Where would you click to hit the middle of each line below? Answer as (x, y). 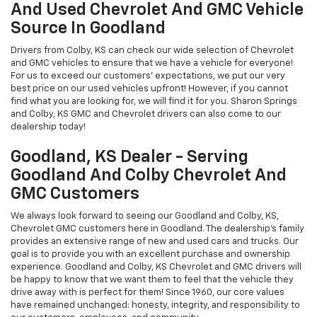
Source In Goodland (88, 28)
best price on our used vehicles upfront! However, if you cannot (149, 88)
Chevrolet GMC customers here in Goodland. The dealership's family (157, 229)
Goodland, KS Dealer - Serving (129, 157)
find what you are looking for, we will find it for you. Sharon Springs (154, 101)
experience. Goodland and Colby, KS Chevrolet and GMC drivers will (156, 267)
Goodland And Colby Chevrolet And (149, 175)
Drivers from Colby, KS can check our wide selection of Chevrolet (152, 50)
